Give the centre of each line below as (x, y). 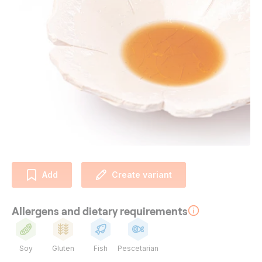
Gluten (63, 248)
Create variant (142, 174)
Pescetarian (138, 248)
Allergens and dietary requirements (100, 211)
